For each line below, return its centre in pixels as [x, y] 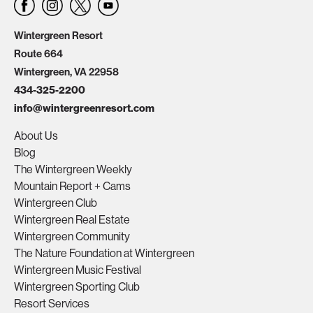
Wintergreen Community [72, 236]
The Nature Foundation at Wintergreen [104, 253]
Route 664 [38, 54]
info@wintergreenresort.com [84, 108]
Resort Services [52, 304]
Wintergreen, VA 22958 [66, 72]
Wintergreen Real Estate [72, 220]
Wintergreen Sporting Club [77, 287]
